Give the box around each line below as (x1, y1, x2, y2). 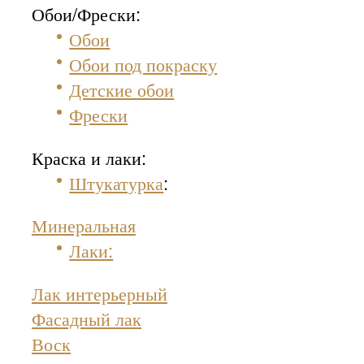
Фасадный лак (32, 305, 141, 331)
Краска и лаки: (32, 144, 146, 170)
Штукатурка (69, 169, 164, 195)
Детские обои (69, 76, 175, 102)
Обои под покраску (69, 51, 218, 77)
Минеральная (32, 212, 136, 238)
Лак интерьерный (32, 280, 167, 306)
